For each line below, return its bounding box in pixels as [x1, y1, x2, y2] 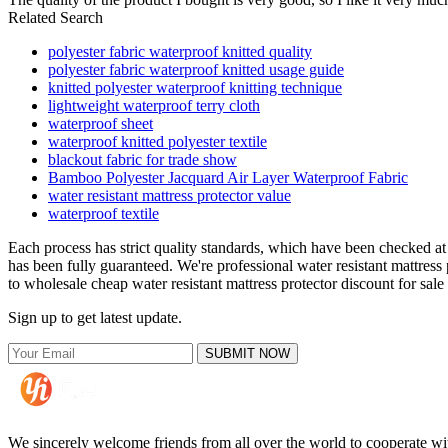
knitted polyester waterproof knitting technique [48, 79, 342, 97]
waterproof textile [48, 205, 159, 223]
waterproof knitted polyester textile [48, 133, 267, 151]
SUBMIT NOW [205, 346, 290, 362]
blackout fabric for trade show [48, 151, 237, 169]
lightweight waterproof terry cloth [48, 97, 260, 115]
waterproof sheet [48, 115, 153, 133]
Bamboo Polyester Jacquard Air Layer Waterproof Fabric [48, 169, 408, 187]
